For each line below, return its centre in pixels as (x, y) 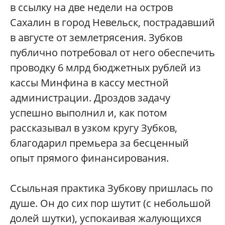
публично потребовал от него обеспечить (113, 53)
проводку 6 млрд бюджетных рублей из (105, 68)
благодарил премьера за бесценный (99, 143)
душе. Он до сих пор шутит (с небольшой (110, 203)
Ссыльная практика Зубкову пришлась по (111, 188)
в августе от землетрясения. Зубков (96, 38)
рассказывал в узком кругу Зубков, (94, 128)
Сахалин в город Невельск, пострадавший (113, 23)
